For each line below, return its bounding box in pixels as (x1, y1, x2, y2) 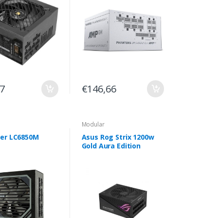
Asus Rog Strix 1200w (81, 132, 154, 142)
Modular (81, 120, 105, 129)
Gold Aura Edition (81, 141, 141, 151)
